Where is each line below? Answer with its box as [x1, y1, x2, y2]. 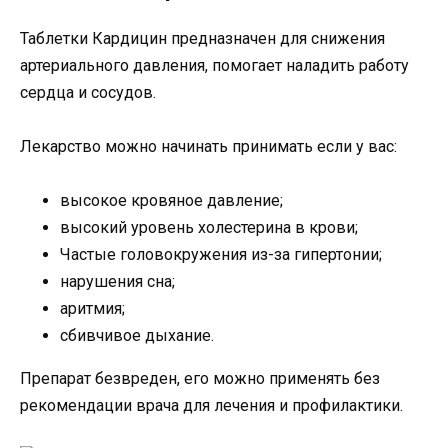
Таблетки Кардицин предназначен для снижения [20, 28, 385, 48]
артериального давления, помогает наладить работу [20, 55, 409, 75]
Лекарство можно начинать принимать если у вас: [20, 136, 397, 156]
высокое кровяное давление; [60, 191, 283, 211]
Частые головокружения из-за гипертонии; [60, 245, 382, 265]
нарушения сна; [60, 272, 175, 292]
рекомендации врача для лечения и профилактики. [20, 396, 403, 416]
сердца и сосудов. [20, 82, 156, 102]
